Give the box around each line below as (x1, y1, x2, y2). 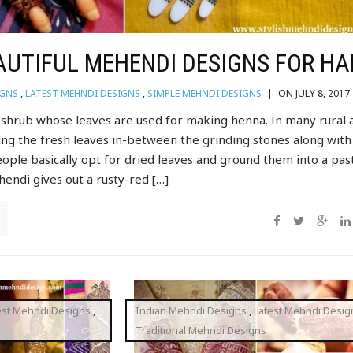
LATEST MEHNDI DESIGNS (25, 86, 141, 100)
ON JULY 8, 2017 (276, 86, 351, 100)
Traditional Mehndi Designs (136, 322, 267, 337)
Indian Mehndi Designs (136, 303, 247, 318)
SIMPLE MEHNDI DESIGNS (147, 86, 262, 100)
